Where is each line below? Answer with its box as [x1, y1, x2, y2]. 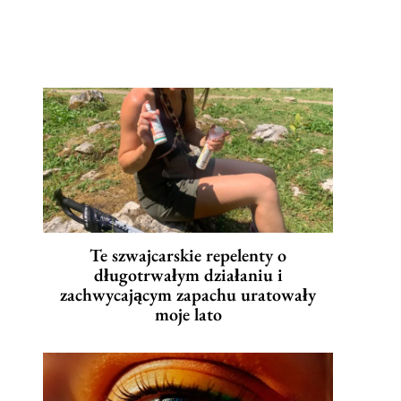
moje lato [154, 303, 222, 327]
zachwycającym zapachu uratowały [60, 283, 316, 307]
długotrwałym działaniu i [93, 263, 283, 287]
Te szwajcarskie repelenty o [90, 243, 286, 268]
